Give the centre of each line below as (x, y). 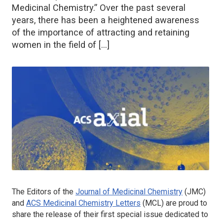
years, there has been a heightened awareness (106, 20)
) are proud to (184, 203)
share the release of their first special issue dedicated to (110, 214)
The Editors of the (44, 191)
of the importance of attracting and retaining (101, 32)
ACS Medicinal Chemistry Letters (83, 203)
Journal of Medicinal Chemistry (129, 191)
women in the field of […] (61, 44)
